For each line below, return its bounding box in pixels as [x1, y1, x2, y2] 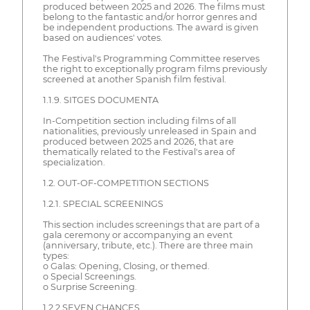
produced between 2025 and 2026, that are [42, 136, 234, 147]
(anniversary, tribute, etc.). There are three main [42, 240, 253, 251]
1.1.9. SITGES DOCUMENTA [42, 95, 158, 106]
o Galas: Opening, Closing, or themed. [42, 261, 210, 272]
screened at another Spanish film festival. [42, 74, 226, 85]
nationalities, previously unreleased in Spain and [42, 126, 257, 137]
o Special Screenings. [42, 271, 136, 282]
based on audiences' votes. [42, 33, 163, 44]
